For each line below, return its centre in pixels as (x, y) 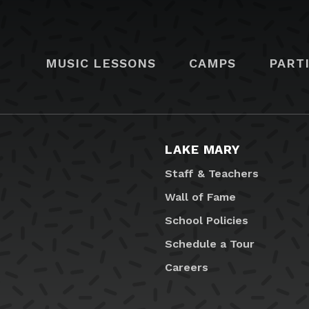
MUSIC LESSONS (101, 63)
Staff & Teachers (212, 174)
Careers (187, 268)
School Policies (207, 221)
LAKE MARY (203, 150)
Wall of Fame (200, 197)
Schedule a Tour (210, 244)
